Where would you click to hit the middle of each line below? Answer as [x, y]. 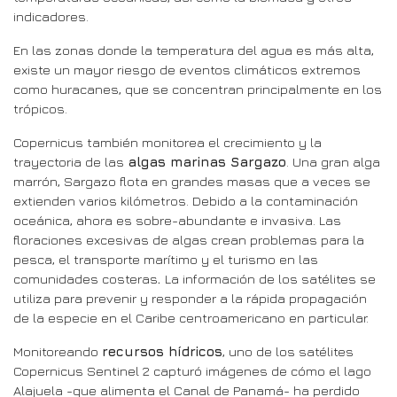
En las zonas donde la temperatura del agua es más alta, [194, 50]
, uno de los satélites [288, 351]
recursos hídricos [162, 351]
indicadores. [51, 16]
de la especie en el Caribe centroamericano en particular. [191, 317]
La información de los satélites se [270, 278]
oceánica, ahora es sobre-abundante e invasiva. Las [177, 220]
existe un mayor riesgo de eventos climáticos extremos [187, 69]
